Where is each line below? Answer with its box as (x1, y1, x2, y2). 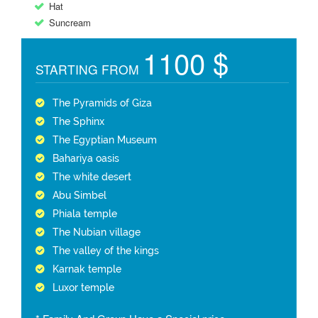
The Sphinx (53, 116, 104, 127)
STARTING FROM (35, 60, 143, 78)
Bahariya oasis (53, 153, 119, 164)
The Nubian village (53, 226, 141, 238)
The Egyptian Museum (53, 134, 157, 146)
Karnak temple (53, 263, 121, 275)
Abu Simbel (53, 190, 106, 201)
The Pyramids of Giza (53, 97, 152, 109)
